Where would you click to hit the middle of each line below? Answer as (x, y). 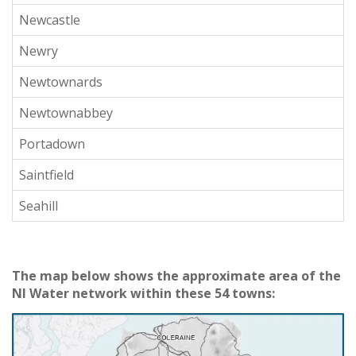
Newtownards (61, 81)
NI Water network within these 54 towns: (143, 293)
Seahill (39, 205)
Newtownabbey (66, 112)
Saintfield (46, 174)
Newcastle (50, 19)
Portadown (52, 143)
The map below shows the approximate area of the (176, 275)
